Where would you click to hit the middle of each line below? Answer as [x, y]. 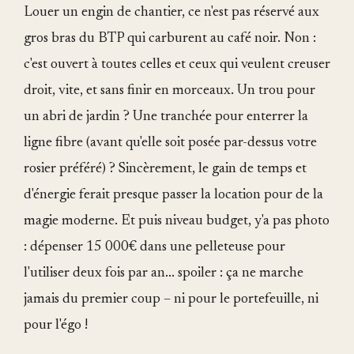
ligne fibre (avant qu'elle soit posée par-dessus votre [170, 143]
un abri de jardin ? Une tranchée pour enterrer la [166, 117]
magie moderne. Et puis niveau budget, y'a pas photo [177, 221]
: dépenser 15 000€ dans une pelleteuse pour [154, 247]
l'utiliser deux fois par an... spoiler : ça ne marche [164, 273]
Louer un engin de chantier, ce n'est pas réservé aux [171, 13]
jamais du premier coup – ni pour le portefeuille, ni [171, 299]
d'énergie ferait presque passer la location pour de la [173, 195]
